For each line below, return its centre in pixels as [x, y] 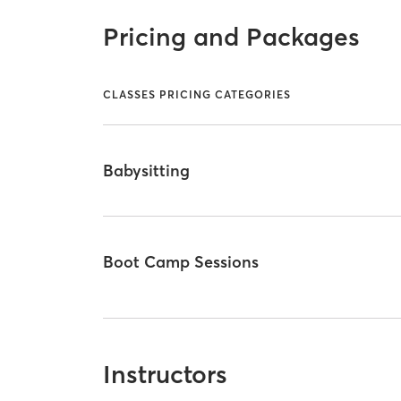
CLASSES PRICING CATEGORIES [197, 95]
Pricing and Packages [232, 36]
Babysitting [147, 170]
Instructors [166, 374]
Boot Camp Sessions [181, 262]
